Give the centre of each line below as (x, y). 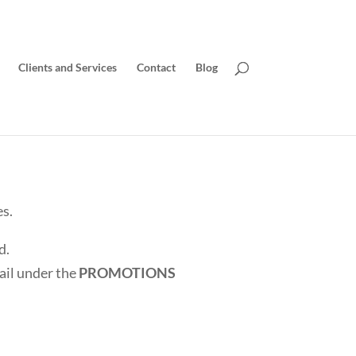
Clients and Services (67, 67)
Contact (156, 67)
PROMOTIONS (128, 272)
